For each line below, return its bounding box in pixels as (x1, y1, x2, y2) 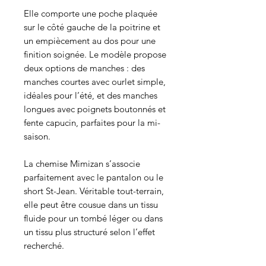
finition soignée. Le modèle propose (24, 48, 166, 60)
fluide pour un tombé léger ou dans (24, 212, 163, 224)
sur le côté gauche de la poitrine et (24, 21, 160, 33)
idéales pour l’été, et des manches (24, 89, 157, 101)
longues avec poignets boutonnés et (24, 103, 166, 115)
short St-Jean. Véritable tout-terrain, (24, 185, 164, 197)
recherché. (24, 239, 66, 251)
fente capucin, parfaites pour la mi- (24, 116, 160, 128)
